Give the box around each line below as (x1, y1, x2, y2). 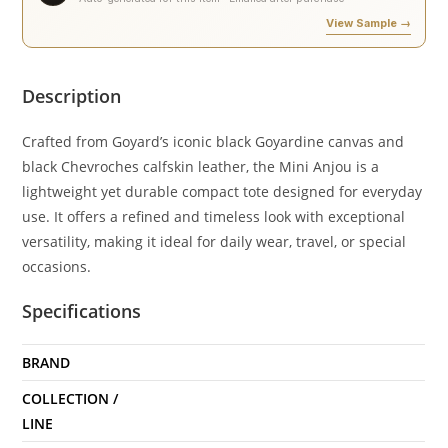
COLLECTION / (22, 388, 119, 408)
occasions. (22, 256, 92, 276)
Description (22, 83, 122, 108)
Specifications (22, 298, 142, 323)
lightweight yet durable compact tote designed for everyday (22, 181, 423, 201)
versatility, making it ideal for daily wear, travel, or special (22, 231, 407, 251)
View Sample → (325, 15, 411, 30)
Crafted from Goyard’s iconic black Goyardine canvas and (22, 131, 405, 151)
